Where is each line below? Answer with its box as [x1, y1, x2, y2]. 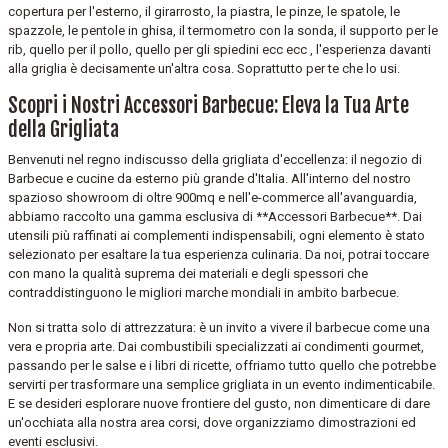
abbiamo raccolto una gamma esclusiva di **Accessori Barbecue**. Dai [8, 208, 422, 224]
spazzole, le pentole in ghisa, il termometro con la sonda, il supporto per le [8, 22, 438, 38]
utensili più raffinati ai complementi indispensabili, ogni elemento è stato [8, 227, 425, 243]
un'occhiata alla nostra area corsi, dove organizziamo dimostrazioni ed [8, 414, 416, 430]
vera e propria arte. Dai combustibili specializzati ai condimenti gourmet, [8, 338, 424, 354]
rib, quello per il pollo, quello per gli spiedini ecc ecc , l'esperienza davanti [8, 41, 431, 57]
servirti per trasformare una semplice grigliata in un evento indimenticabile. [8, 376, 435, 392]
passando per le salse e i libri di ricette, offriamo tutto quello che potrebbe [8, 357, 436, 373]
